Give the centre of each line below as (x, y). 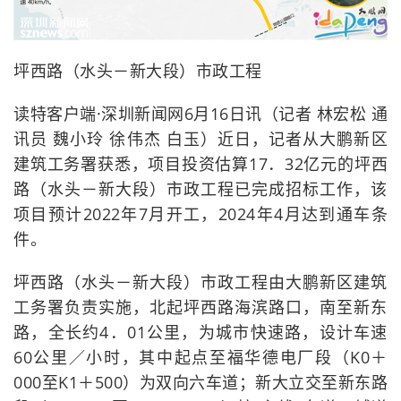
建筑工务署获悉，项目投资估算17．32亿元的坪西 (200, 163)
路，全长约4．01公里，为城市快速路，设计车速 (200, 332)
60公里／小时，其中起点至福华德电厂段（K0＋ (200, 357)
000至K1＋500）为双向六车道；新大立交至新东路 (200, 382)
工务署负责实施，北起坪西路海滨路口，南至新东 (200, 307)
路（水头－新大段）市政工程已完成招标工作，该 (200, 188)
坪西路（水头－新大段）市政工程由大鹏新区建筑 (200, 282)
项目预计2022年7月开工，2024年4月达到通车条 (200, 213)
